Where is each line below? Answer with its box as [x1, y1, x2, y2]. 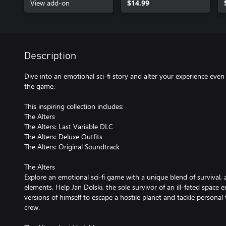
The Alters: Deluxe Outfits [24, 132, 102, 141]
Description [24, 51, 76, 61]
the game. [24, 81, 55, 91]
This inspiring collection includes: [24, 101, 124, 111]
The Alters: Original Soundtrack [24, 142, 120, 151]
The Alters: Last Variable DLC [24, 122, 113, 131]
